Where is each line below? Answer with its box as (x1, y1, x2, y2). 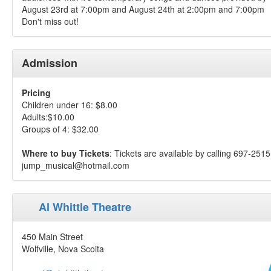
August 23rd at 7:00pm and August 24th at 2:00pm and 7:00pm (22, 3, 264, 15)
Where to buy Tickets (22, 147, 109, 159)
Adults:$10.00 (22, 111, 74, 123)
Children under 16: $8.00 (22, 99, 117, 111)
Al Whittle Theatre (39, 199, 132, 215)
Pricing (22, 87, 51, 99)
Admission (22, 55, 77, 71)
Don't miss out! (22, 15, 79, 27)
